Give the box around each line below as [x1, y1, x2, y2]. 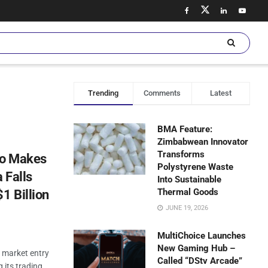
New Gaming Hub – [157, 243, 236, 254]
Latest [209, 89, 232, 98]
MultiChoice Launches [157, 230, 246, 241]
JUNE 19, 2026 [164, 204, 209, 212]
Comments [144, 89, 181, 98]
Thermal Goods [157, 187, 219, 197]
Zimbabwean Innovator [157, 136, 249, 147]
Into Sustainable [157, 174, 222, 185]
